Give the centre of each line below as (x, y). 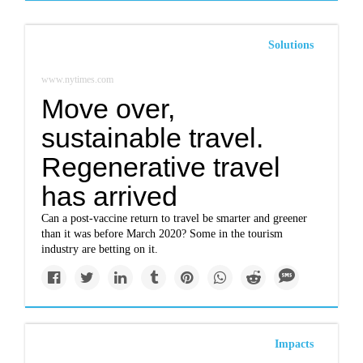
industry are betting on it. (100, 249)
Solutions (290, 45)
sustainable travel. (153, 138)
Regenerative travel (161, 167)
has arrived (110, 196)
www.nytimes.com (78, 79)
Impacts (294, 344)
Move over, (109, 109)
